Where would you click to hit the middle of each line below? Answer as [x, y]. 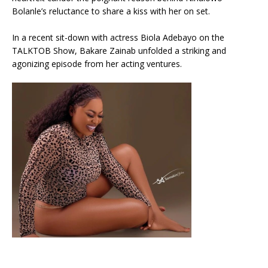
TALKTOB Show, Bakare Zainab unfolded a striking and [119, 51]
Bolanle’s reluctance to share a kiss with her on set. [111, 11]
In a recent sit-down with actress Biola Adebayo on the [118, 37]
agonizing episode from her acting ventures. [97, 64]
